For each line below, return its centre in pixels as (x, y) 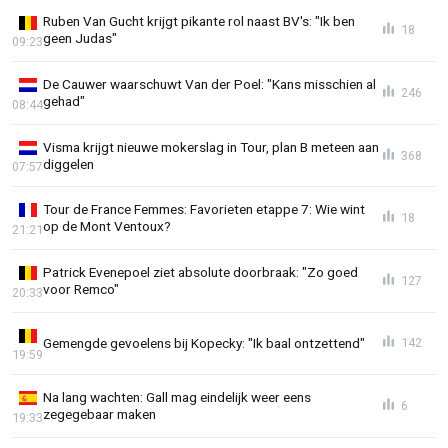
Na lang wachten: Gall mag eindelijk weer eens (177, 397)
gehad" (64, 101)
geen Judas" (80, 38)
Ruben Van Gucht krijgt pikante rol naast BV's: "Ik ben (199, 21)
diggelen (68, 163)
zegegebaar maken (99, 414)
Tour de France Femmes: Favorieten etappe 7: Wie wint (204, 209)
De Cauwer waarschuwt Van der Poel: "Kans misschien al (209, 84)
